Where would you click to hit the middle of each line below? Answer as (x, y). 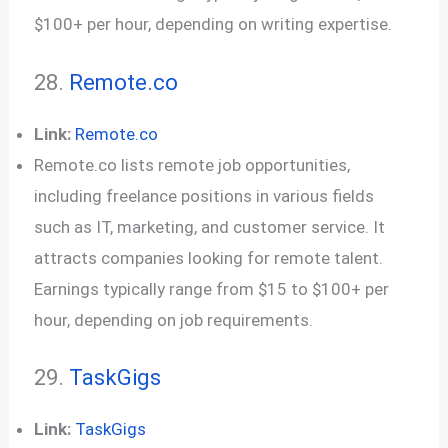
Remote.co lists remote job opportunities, (192, 164)
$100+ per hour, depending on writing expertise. (213, 24)
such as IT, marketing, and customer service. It (210, 226)
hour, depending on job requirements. (174, 319)
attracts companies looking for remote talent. (209, 257)
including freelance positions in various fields (204, 195)
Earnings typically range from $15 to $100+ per (212, 288)
